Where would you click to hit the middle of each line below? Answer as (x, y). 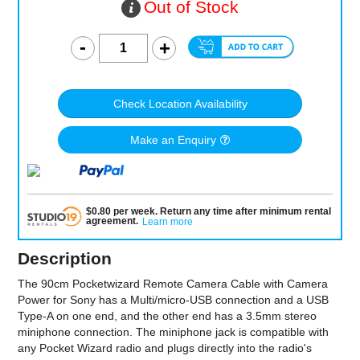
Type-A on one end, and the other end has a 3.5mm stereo (168, 316)
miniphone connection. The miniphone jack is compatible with (174, 332)
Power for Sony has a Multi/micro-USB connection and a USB (174, 300)
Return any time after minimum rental (245, 212)
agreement (110, 221)
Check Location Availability (180, 104)
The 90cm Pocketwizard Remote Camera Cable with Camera (173, 284)
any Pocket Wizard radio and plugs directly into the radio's (165, 348)
